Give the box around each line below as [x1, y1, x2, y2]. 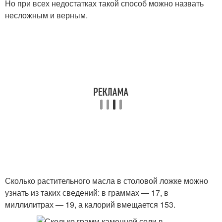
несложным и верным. [5, 9, 88, 21]
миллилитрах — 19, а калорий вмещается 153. [5, 199, 175, 210]
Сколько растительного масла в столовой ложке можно [5, 175, 208, 186]
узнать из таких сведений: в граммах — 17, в [5, 187, 168, 198]
